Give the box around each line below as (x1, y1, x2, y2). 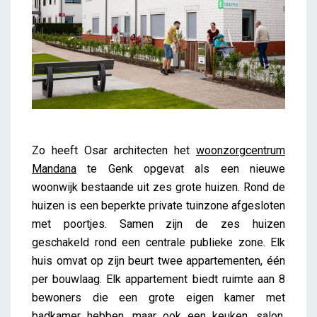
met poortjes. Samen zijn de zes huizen (32, 217, 285, 231)
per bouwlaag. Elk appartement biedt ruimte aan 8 (32, 272, 285, 286)
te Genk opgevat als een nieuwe (76, 161, 285, 175)
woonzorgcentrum (196, 143, 285, 157)
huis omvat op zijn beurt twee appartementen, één (32, 253, 285, 267)
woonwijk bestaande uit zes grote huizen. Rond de (32, 180, 285, 194)
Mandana (32, 161, 76, 175)
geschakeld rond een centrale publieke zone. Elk (32, 235, 285, 249)
